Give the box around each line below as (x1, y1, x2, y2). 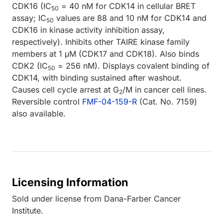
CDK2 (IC (12, 60, 48, 71)
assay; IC (12, 12, 46, 23)
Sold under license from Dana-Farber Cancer (12, 193, 181, 204)
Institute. (12, 205, 43, 216)
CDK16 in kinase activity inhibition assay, (12, 24, 165, 35)
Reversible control (12, 96, 82, 107)
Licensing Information (12, 175, 128, 189)
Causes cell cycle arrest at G (12, 84, 119, 95)
